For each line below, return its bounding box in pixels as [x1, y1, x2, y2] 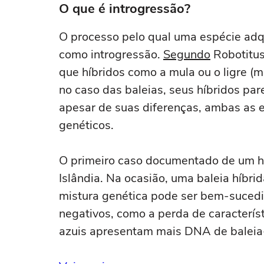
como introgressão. [59, 47, 163, 62]
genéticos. [59, 117, 114, 133]
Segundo [163, 47, 210, 62]
